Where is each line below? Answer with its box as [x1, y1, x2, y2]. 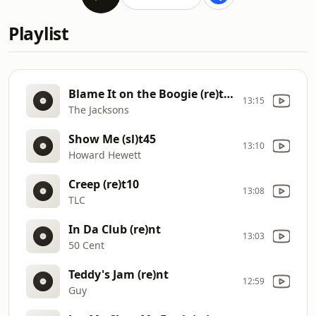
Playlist [8, 22, 69, 45]
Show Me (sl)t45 [68, 130, 156, 147]
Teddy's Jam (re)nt [68, 266, 169, 282]
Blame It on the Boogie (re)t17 [224, 85, 233, 102]
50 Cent [68, 238, 104, 252]
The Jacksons [68, 102, 129, 116]
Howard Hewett [68, 147, 141, 162]
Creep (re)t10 [68, 176, 139, 192]
